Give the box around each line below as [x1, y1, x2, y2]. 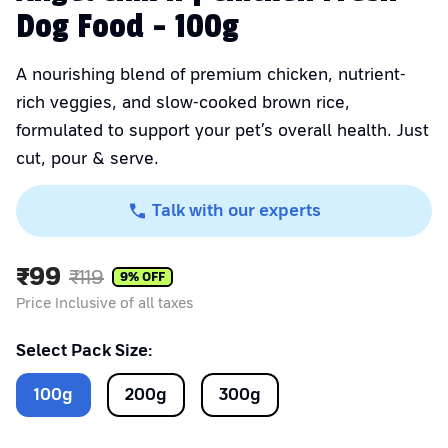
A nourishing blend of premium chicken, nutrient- [16, 65, 406, 85]
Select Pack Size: [16, 341, 152, 361]
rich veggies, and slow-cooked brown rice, [16, 93, 350, 113]
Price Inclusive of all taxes [16, 295, 193, 312]
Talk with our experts [152, 201, 321, 221]
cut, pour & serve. [16, 149, 159, 169]
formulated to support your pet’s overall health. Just [16, 121, 429, 141]
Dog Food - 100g [16, 7, 239, 48]
